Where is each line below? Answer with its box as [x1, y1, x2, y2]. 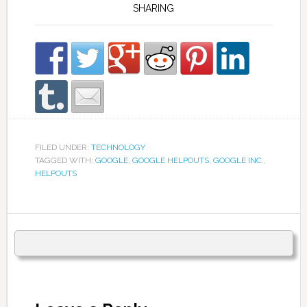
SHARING [133, 3, 175, 14]
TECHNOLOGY [90, 143, 145, 153]
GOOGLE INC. [212, 156, 264, 166]
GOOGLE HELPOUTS [132, 156, 209, 166]
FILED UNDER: [34, 143, 91, 153]
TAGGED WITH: [34, 156, 95, 166]
